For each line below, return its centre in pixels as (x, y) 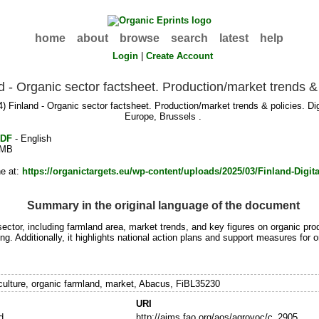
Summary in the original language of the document (163, 205)
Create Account (180, 56)
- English (31, 139)
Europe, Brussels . (163, 117)
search (190, 38)
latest (234, 38)
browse (140, 38)
